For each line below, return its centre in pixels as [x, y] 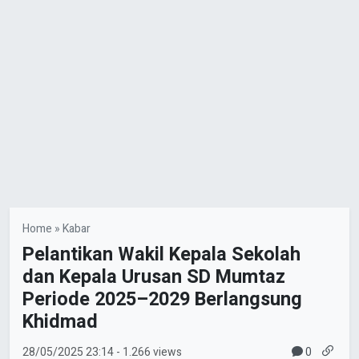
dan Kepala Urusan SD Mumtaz [154, 276]
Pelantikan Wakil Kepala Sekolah [161, 254]
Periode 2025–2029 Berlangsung [162, 299]
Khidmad [60, 321]
